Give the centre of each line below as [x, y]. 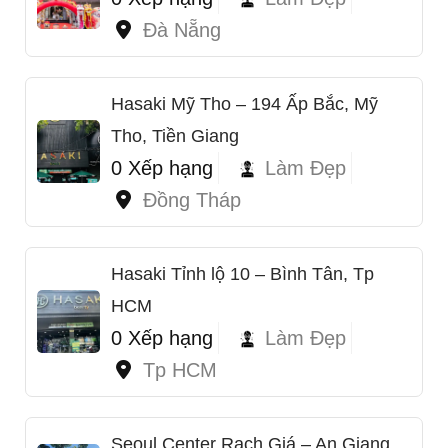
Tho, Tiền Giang [175, 135]
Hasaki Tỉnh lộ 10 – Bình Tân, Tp [242, 273]
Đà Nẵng [182, 29]
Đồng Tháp [192, 199]
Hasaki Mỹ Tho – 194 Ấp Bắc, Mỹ [244, 103]
